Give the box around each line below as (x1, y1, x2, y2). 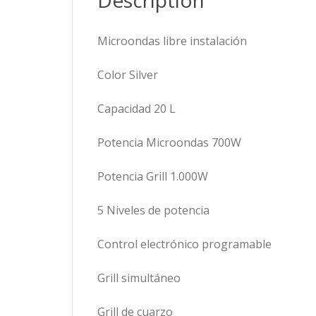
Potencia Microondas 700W (97, 135, 241, 150)
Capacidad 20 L (97, 101, 176, 116)
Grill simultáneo (97, 270, 181, 286)
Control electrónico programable (97, 236, 272, 252)
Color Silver (97, 67, 158, 83)
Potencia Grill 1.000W (97, 169, 208, 184)
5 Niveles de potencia (97, 202, 209, 218)
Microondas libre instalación (97, 33, 247, 49)
